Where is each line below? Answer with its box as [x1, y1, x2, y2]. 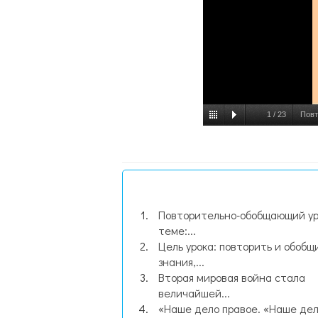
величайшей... [158, 285, 230, 300]
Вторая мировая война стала [158, 270, 305, 285]
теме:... [158, 223, 196, 238]
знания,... [158, 254, 204, 269]
